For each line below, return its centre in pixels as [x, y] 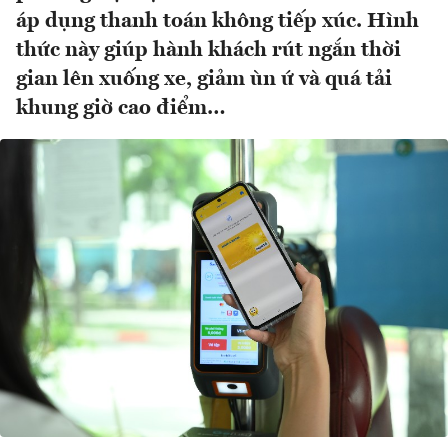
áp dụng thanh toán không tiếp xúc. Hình [217, 22]
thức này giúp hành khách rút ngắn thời [208, 51]
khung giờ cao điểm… [121, 109]
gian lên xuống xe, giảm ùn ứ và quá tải [204, 80]
